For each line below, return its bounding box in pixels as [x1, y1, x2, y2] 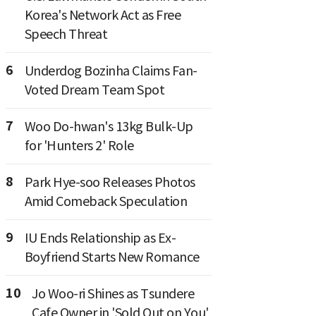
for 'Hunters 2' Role [24, 138, 134, 154]
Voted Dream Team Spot [24, 82, 164, 99]
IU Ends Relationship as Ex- [24, 230, 176, 247]
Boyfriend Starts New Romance [24, 249, 200, 266]
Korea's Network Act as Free [24, 7, 181, 24]
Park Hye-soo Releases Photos [24, 174, 195, 191]
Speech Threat [24, 26, 107, 43]
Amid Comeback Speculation [24, 193, 187, 210]
